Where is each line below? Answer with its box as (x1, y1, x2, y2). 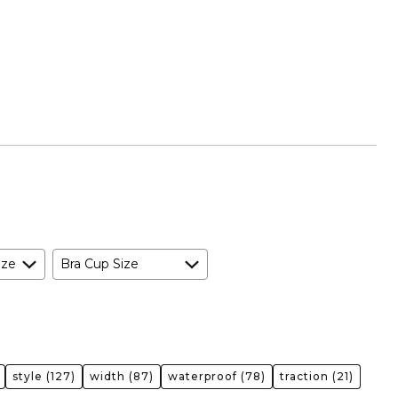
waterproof (168, 370, 237, 384)
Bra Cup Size (60, 256, 139, 273)
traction (280, 370, 329, 384)
